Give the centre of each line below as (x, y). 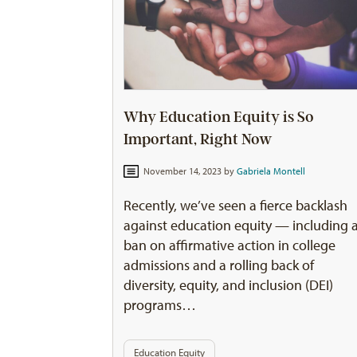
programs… (160, 305)
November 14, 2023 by (188, 172)
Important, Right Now (198, 139)
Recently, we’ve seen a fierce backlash (236, 206)
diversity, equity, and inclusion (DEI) (229, 285)
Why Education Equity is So (219, 117)
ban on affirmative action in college (230, 245)
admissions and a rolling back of (219, 265)
